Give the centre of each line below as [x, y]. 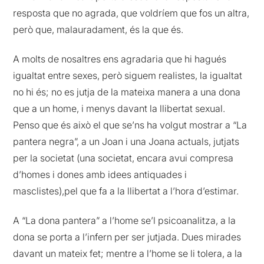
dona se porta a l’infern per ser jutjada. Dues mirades [127, 237]
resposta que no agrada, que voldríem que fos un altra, [131, 13]
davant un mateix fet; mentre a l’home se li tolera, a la [128, 254]
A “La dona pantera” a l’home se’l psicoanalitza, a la [125, 221]
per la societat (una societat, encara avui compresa [123, 158]
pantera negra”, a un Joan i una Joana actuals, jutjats [126, 141]
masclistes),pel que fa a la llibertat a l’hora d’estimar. [126, 191]
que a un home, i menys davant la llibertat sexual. [119, 108]
